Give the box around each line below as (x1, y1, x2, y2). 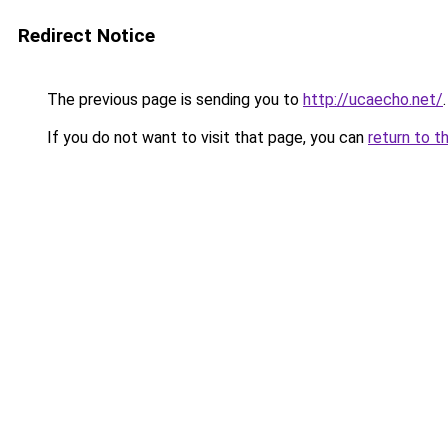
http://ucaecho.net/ (303, 90, 443, 109)
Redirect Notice (18, 24, 155, 47)
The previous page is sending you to (43, 90, 303, 109)
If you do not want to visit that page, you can (43, 128, 368, 147)
